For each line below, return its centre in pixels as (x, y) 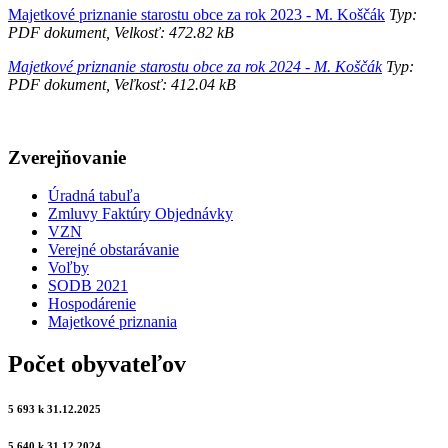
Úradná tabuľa (94, 196)
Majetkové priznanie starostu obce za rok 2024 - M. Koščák (195, 66)
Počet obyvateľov (97, 364)
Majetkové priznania (112, 322)
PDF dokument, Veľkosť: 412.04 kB (122, 84)
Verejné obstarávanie (113, 250)
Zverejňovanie (67, 157)
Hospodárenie (92, 304)
